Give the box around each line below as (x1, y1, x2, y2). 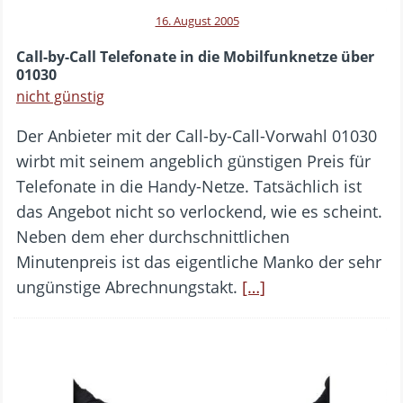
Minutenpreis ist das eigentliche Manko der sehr (16, 250, 381, 273)
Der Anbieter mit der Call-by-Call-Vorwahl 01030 (16, 124, 377, 147)
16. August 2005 (155, 12, 239, 29)
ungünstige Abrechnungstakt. (16, 275, 242, 298)
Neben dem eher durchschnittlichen (16, 225, 290, 247)
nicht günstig (16, 85, 104, 106)
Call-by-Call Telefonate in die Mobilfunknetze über (16, 46, 374, 67)
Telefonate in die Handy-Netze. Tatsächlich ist (16, 175, 362, 197)
